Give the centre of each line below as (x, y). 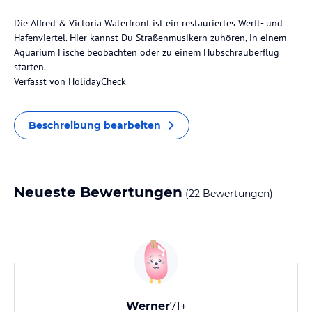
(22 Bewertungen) (228, 194)
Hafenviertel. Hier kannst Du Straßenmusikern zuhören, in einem (150, 38)
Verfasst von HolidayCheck (70, 81)
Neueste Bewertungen (98, 192)
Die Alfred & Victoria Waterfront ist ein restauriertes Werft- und (148, 23)
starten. (30, 67)
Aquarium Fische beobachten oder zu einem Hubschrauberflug (147, 52)
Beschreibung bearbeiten (95, 125)
